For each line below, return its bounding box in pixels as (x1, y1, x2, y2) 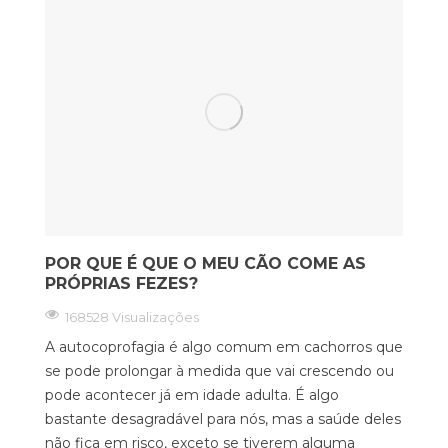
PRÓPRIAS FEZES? (45, 273, 198, 293)
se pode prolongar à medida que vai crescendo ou (45, 361, 394, 380)
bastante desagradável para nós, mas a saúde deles (45, 409, 401, 428)
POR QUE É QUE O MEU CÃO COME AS (45, 253, 366, 273)
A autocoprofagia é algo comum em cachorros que (45, 337, 403, 356)
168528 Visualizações (65, 308, 199, 325)
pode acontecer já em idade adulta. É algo (45, 385, 339, 404)
